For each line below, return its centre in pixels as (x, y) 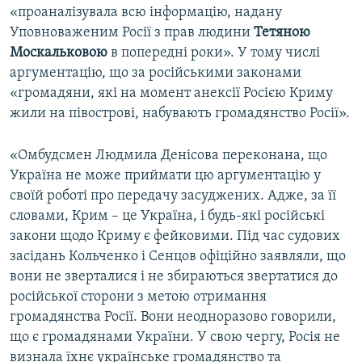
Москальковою (59, 53)
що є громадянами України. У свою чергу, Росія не (175, 338)
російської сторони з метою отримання (138, 297)
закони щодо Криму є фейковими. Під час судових (175, 237)
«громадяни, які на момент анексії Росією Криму (171, 94)
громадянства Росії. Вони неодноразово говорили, (173, 318)
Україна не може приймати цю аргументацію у (165, 176)
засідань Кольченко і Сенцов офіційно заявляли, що (178, 257)
